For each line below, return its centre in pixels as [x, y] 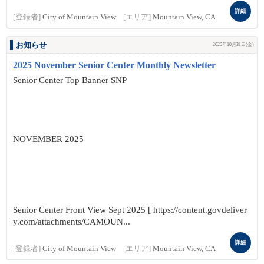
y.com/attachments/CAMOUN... [72, 222]
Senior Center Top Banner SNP [70, 80]
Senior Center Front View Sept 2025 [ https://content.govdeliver [130, 210]
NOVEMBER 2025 [48, 139]
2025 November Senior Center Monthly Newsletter [114, 65]
